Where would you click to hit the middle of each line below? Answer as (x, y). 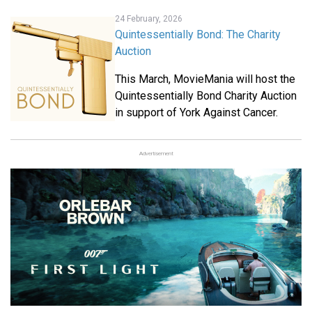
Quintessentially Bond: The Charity (198, 35)
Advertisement (156, 154)
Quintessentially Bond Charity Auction (206, 96)
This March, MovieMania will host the (205, 79)
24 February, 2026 (149, 19)
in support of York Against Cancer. (198, 113)
